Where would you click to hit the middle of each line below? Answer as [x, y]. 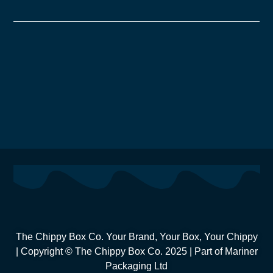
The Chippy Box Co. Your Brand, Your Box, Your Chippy [136, 237]
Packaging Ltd [136, 266]
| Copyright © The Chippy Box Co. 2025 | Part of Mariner [136, 252]
